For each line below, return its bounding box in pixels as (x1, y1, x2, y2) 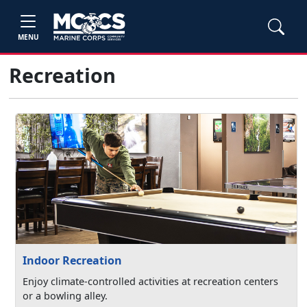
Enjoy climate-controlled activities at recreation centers (23, 275, 279, 288)
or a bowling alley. (23, 289, 108, 302)
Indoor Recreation (23, 253, 122, 268)
